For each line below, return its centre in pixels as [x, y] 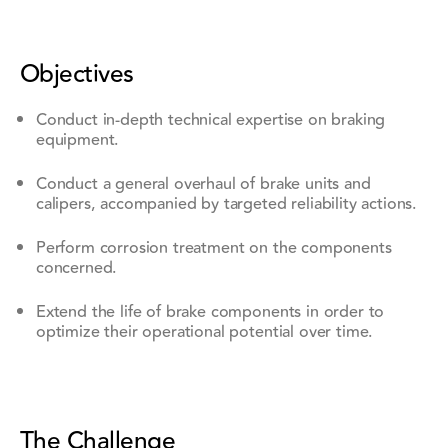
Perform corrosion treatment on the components [213, 248]
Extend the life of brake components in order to [210, 312]
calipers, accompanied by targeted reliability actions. [226, 204]
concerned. [76, 268]
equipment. [77, 140]
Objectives [76, 74]
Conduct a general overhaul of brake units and [203, 184]
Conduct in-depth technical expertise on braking [210, 120]
